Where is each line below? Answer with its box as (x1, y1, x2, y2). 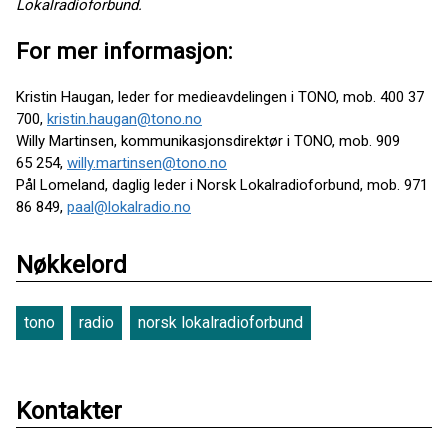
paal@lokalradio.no (67, 198, 191, 217)
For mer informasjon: (16, 37, 233, 64)
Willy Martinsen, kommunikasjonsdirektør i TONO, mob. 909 (16, 132, 400, 151)
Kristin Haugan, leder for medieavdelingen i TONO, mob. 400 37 (16, 88, 424, 107)
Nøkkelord (16, 251, 127, 280)
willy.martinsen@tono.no (67, 154, 227, 173)
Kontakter (16, 397, 122, 426)
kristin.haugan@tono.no (47, 110, 202, 129)
